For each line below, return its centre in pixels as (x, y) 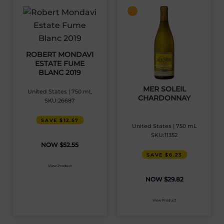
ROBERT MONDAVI (60, 54)
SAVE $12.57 (60, 120)
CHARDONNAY (164, 98)
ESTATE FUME (60, 63)
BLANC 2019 (60, 72)
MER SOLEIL (164, 89)
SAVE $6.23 (164, 154)
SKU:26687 (60, 100)
